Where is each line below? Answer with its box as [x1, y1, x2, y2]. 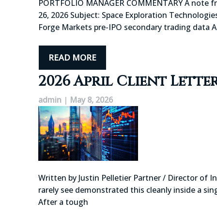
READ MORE [48, 52, 96, 63]
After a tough [38, 196, 88, 207]
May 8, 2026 [70, 94, 113, 105]
